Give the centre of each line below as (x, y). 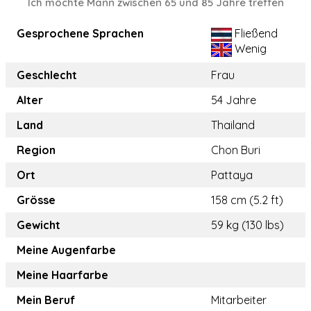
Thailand (233, 125)
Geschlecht (47, 75)
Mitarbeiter (239, 300)
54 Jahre (234, 100)
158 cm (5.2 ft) (247, 200)
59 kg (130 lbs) (247, 225)
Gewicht (39, 225)
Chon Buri (236, 150)
